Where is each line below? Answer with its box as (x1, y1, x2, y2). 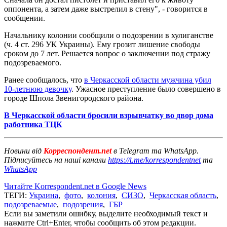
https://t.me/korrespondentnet (108, 155, 201, 164)
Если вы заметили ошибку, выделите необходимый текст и (4, 209, 208, 218)
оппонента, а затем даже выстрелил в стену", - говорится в (4, 4, 208, 13)
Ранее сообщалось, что (4, 75, 84, 84)
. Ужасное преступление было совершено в (71, 84, 221, 93)
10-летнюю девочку (4, 84, 71, 93)
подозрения (63, 200, 103, 209)
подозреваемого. (4, 58, 61, 67)
